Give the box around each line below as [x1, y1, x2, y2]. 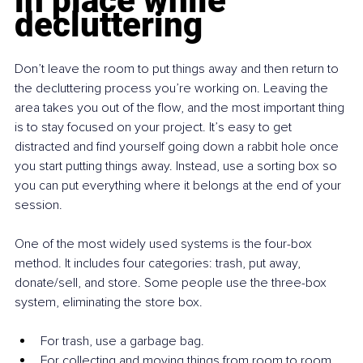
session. [15, 197, 62, 214]
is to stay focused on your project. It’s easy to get [15, 119, 295, 136]
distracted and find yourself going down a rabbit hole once [15, 139, 342, 156]
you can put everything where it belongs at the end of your [15, 177, 344, 194]
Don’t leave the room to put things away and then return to [15, 61, 342, 78]
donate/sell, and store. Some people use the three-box [15, 275, 330, 292]
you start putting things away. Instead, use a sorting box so [15, 158, 340, 175]
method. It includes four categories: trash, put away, [15, 255, 304, 272]
